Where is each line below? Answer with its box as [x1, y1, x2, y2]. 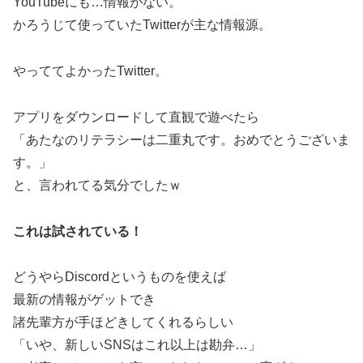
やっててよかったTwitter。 [13, 64, 168, 79]
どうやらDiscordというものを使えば [13, 270, 226, 284]
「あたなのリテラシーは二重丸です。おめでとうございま [13, 132, 350, 147]
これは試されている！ [13, 224, 143, 238]
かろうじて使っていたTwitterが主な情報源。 [13, 18, 271, 32]
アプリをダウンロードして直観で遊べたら [13, 109, 259, 124]
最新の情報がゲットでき [13, 293, 156, 307]
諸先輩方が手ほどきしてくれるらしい [13, 315, 233, 330]
